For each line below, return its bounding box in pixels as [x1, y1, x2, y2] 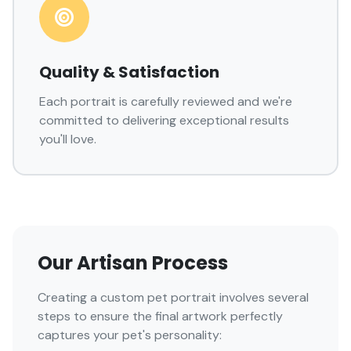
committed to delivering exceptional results [39, 112, 289, 128]
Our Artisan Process [38, 250, 228, 276]
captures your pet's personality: [38, 327, 222, 343]
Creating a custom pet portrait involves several [38, 289, 309, 306]
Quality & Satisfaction [39, 61, 219, 83]
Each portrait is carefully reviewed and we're [39, 93, 292, 110]
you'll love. [39, 131, 96, 147]
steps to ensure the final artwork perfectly [38, 308, 283, 324]
